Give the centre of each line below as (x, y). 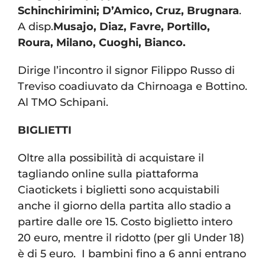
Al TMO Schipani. (63, 103)
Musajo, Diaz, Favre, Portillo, (132, 27)
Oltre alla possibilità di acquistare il (111, 158)
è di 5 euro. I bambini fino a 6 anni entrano (132, 254)
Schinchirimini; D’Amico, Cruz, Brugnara (128, 11)
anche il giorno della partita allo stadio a (125, 206)
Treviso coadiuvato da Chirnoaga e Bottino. (132, 87)
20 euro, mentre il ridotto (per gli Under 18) (131, 238)
